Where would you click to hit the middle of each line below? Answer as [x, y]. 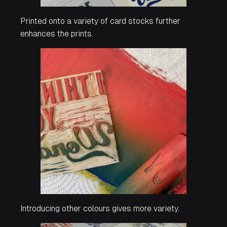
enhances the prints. [57, 34]
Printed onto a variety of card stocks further [100, 21]
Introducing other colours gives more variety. [100, 209]
